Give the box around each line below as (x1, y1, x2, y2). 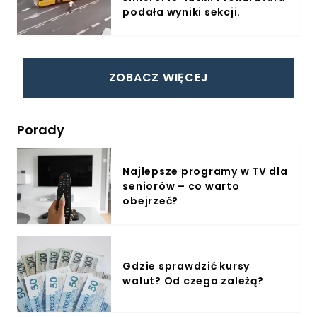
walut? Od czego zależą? (122, 274, 264, 288)
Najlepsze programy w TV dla (122, 163, 288, 178)
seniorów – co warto (122, 178, 240, 193)
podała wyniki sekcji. (122, 4, 241, 19)
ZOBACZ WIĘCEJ (108, 69, 209, 86)
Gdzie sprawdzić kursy (122, 259, 250, 273)
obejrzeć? (122, 193, 179, 208)
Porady (17, 121, 64, 139)
